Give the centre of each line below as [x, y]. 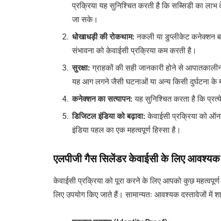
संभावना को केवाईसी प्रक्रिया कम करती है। [135, 51]
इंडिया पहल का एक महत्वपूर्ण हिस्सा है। [127, 130]
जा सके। [85, 20]
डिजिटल [84, 116]
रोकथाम [121, 37]
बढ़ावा [135, 116]
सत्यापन [119, 99]
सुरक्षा [80, 68]
